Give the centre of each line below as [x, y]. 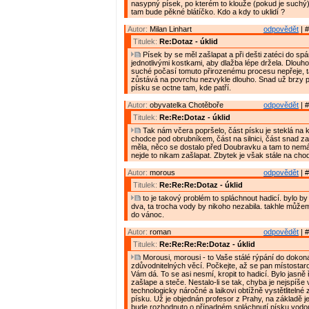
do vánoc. [148, 215]
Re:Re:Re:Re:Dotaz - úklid [207, 245]
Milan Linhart [171, 29]
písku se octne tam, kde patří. [181, 88]
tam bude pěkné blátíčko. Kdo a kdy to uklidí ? [208, 12]
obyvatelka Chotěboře [187, 105]
